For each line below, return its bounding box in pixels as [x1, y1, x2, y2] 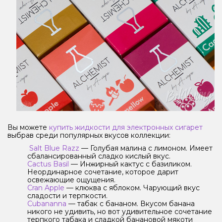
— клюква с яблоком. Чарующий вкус [64, 183, 200, 193]
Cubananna [27, 199, 66, 209]
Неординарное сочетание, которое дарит [27, 167, 178, 177]
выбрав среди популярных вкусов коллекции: [7, 131, 170, 140]
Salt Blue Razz [27, 144, 79, 153]
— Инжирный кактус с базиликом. [71, 160, 192, 169]
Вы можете [7, 123, 49, 132]
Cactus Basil [27, 160, 71, 169]
